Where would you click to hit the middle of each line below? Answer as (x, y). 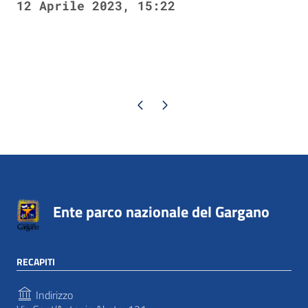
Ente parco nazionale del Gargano (162, 212)
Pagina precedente (140, 104)
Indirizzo (53, 295)
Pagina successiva (164, 104)
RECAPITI (36, 261)
